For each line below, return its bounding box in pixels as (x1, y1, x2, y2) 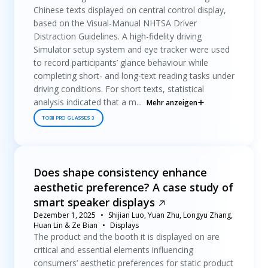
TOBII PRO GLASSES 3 (42, 115, 96, 121)
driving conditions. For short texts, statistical (33, 83, 204, 95)
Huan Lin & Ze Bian (33, 220, 98, 230)
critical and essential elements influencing (33, 244, 193, 255)
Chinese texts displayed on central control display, (33, 4, 226, 16)
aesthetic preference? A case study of (33, 180, 233, 194)
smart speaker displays (33, 195, 155, 209)
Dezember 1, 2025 (33, 210, 96, 220)
